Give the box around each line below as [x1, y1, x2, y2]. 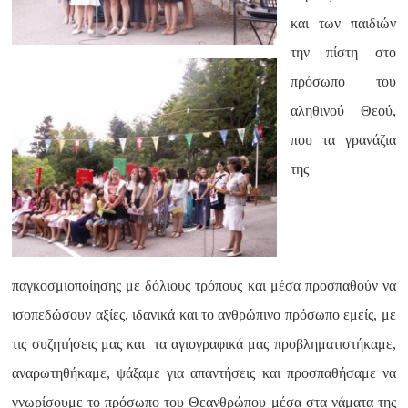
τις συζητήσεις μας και [12, 336, 145, 352]
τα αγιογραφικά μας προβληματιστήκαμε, [154, 336, 396, 352]
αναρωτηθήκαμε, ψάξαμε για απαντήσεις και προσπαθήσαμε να [12, 365, 396, 381]
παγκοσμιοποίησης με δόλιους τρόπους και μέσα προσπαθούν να [12, 278, 396, 293]
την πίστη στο [291, 45, 396, 60]
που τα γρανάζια [291, 132, 396, 148]
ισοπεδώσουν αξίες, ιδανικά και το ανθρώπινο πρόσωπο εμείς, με [12, 307, 396, 322]
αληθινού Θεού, [291, 103, 396, 118]
